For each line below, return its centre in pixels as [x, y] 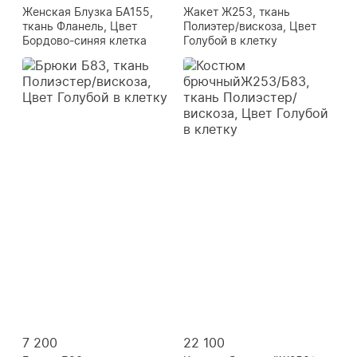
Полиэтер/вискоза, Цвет [250, 26]
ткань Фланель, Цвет [80, 26]
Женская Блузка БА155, [88, 12]
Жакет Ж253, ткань [237, 12]
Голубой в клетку [230, 41]
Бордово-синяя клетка [84, 41]
